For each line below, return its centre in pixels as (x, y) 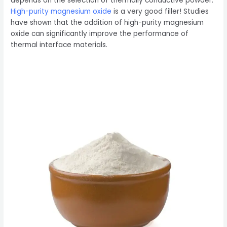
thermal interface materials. (59, 45)
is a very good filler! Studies (160, 12)
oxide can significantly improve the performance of (100, 34)
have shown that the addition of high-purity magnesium (107, 23)
